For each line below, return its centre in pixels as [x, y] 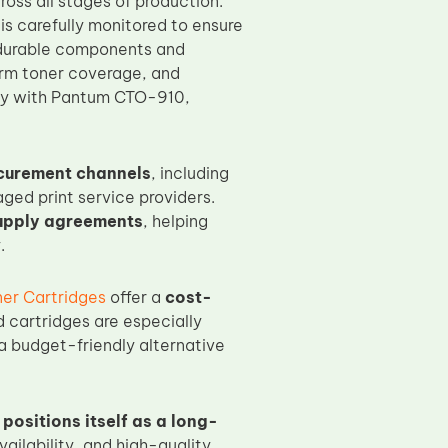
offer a [135, 297]
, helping [175, 221]
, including [189, 173]
